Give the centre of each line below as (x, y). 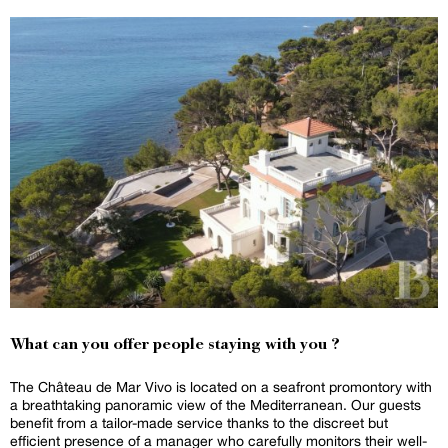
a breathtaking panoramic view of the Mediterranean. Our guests (215, 404)
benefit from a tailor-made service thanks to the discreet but (199, 422)
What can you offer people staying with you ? (175, 345)
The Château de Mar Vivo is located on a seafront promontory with (221, 386)
